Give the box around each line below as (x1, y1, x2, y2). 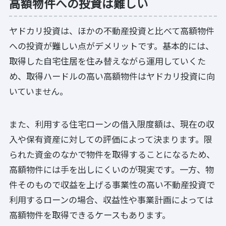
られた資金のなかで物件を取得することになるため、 (9, 147, 215, 160)
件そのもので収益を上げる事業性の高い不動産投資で (9, 178, 215, 191)
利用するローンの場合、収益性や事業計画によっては (9, 193, 213, 206)
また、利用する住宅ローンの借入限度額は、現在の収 (9, 117, 214, 130)
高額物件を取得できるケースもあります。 (9, 208, 171, 221)
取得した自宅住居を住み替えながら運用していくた (9, 54, 206, 68)
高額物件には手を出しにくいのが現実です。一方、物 (9, 162, 214, 176)
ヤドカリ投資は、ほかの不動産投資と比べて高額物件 (9, 24, 214, 37)
